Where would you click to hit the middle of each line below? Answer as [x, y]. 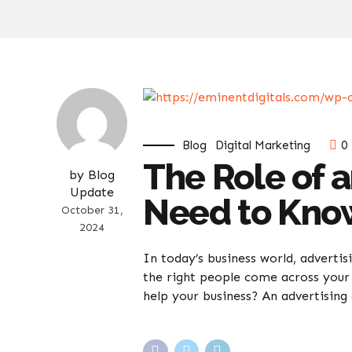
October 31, [92, 210]
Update [92, 192]
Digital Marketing [263, 145]
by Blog [92, 175]
